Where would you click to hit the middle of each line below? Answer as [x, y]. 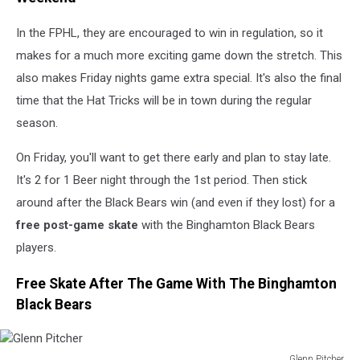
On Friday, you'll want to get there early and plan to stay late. [174, 158]
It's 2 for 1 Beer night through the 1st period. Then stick [162, 180]
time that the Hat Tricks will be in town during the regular [164, 101]
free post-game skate [77, 225]
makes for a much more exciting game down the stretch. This [179, 56]
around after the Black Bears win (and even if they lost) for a [176, 203]
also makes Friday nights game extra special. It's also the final [179, 78]
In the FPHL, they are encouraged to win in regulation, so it [170, 33]
